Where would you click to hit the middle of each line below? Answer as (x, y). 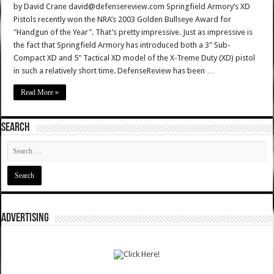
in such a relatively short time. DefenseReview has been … (114, 71)
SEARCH (16, 128)
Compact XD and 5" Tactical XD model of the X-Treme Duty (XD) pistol (135, 58)
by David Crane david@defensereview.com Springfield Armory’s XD (132, 7)
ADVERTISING (25, 219)
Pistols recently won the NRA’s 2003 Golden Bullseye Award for (123, 20)
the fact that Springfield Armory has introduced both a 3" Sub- (122, 45)
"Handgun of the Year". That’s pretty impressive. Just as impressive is (133, 32)
